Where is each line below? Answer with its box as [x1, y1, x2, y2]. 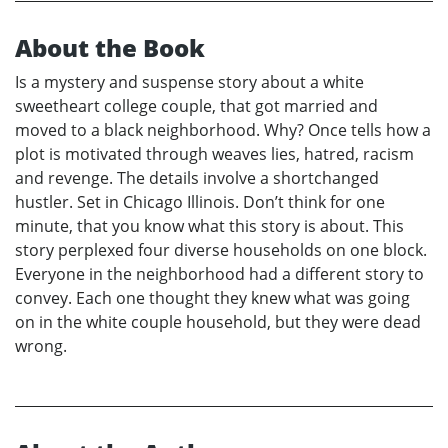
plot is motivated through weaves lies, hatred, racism [15, 142, 414, 165]
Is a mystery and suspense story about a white [15, 70, 364, 93]
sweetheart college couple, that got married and [15, 94, 378, 117]
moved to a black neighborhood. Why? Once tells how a [15, 118, 431, 141]
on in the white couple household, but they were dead [15, 310, 421, 333]
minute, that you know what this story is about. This [15, 214, 404, 237]
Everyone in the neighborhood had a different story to [15, 262, 424, 285]
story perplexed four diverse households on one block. [15, 238, 427, 261]
